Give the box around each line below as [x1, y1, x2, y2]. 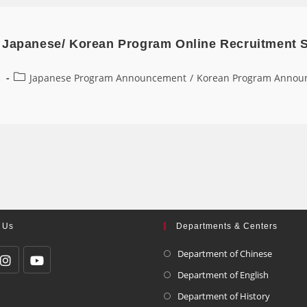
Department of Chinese [177, 247, 272, 260]
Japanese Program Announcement [29, 71, 186, 84]
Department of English [177, 268, 269, 281]
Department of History [177, 289, 270, 302]
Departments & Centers [176, 221, 278, 231]
